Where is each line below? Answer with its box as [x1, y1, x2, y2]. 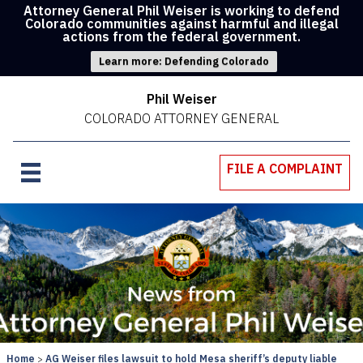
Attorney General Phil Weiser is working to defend [23, 2, 340, 19]
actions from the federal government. [62, 28, 301, 45]
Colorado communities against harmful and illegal [24, 15, 339, 32]
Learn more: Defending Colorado [98, 54, 269, 68]
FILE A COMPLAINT [227, 160, 343, 177]
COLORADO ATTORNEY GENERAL [84, 110, 279, 126]
